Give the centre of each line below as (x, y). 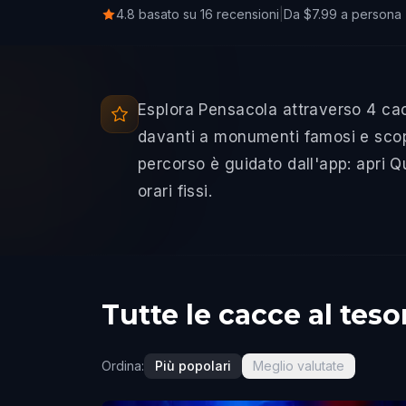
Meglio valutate (299, 366)
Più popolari (193, 366)
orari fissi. (175, 191)
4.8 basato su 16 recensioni (198, 14)
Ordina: (123, 366)
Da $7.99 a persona (343, 14)
